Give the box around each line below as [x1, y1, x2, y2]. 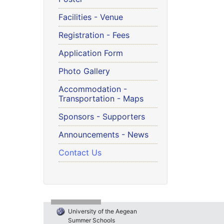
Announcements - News [58, 129, 148, 139]
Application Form [58, 48, 123, 58]
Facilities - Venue [58, 12, 123, 22]
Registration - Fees [58, 30, 129, 40]
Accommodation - [58, 84, 127, 94]
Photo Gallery [58, 66, 110, 76]
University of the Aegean [65, 207, 137, 215]
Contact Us [58, 147, 101, 157]
